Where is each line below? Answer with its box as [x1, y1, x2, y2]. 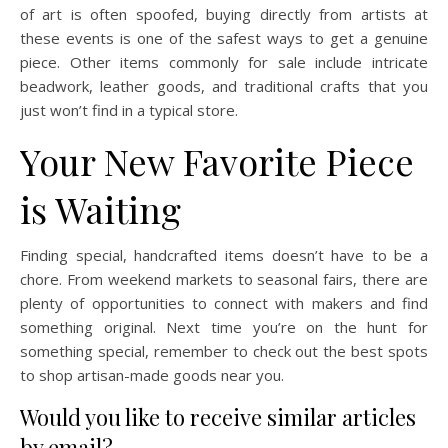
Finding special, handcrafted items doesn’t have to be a [20, 244, 428, 265]
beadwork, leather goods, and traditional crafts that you [20, 75, 428, 96]
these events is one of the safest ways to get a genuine [20, 27, 428, 48]
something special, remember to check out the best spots [20, 340, 428, 361]
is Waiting [20, 184, 181, 233]
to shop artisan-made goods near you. [20, 364, 284, 385]
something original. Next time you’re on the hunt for [20, 316, 428, 337]
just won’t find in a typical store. [20, 99, 238, 120]
